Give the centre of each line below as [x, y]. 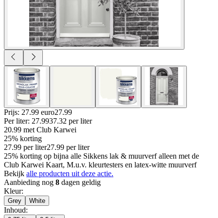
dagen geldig [80, 182]
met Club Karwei [50, 129]
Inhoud [15, 210]
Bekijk [15, 173]
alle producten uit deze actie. [70, 173]
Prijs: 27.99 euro [29, 112]
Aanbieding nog [30, 182]
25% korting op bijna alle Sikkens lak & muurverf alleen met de [101, 156]
